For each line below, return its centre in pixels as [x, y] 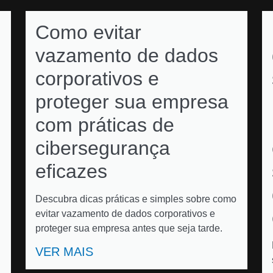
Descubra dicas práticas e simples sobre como [136, 199]
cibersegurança [103, 148]
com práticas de [105, 125]
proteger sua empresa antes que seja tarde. [129, 228]
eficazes [71, 171]
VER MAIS [64, 252]
